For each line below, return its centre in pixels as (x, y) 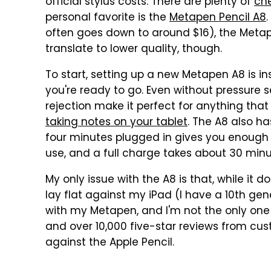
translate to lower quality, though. (134, 50)
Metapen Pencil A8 (218, 18)
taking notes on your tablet (116, 123)
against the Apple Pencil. (110, 243)
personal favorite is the (107, 18)
